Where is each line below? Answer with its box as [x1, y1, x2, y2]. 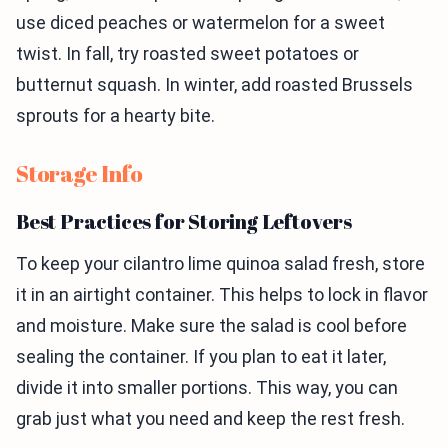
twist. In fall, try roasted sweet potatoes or [16, 43, 359, 65]
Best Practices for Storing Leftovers [16, 208, 352, 236]
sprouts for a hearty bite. [16, 105, 215, 127]
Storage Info [16, 159, 143, 189]
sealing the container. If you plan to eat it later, [16, 346, 386, 368]
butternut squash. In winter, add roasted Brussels [16, 74, 413, 96]
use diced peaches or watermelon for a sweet [16, 12, 385, 34]
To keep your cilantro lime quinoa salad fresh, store [16, 253, 425, 275]
